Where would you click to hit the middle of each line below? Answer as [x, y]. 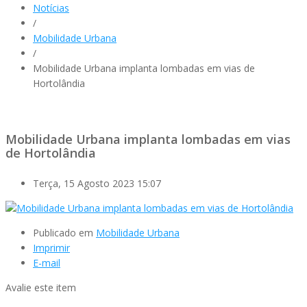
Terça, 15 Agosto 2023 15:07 [97, 183]
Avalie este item [41, 287]
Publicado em [63, 232]
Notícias [51, 8]
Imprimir [51, 247]
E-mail [47, 262]
